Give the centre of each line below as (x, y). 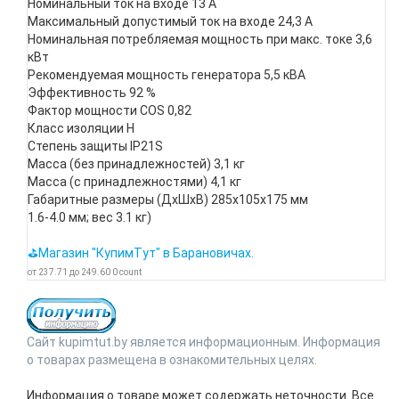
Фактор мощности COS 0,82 (110, 110)
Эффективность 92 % (92, 93)
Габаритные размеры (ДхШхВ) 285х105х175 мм (168, 199)
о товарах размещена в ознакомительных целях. (172, 360)
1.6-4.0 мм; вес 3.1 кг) (90, 217)
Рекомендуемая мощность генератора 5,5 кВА (167, 75)
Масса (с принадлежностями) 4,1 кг (134, 182)
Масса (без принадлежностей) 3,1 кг (136, 164)
